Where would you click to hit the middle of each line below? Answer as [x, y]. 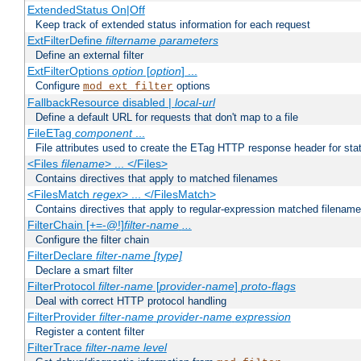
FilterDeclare [61, 256]
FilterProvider [63, 317]
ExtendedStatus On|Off [86, 10]
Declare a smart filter [84, 271]
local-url [195, 103]
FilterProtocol [62, 286]
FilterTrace [56, 348]
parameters [189, 41]
